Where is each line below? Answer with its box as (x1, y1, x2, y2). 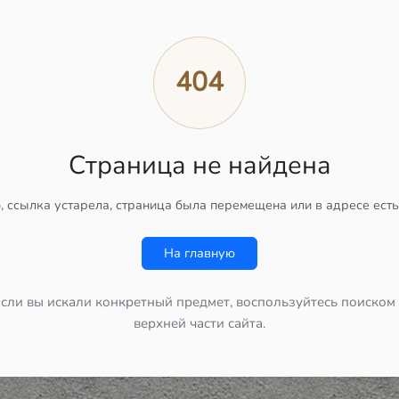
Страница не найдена (68, 148, 331, 183)
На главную (164, 244, 235, 262)
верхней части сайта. (134, 314, 265, 332)
